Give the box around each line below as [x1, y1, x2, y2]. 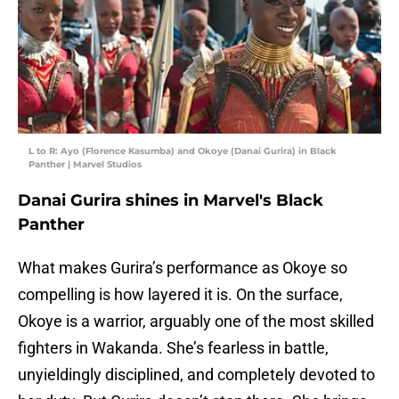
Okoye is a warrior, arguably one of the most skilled [18, 312, 374, 331]
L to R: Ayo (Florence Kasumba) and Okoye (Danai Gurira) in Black [28, 145, 337, 158]
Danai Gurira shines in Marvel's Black [18, 191, 323, 211]
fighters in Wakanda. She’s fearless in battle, [18, 338, 329, 358]
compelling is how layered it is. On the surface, [18, 285, 343, 305]
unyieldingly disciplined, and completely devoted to [18, 365, 375, 385]
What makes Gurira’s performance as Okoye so [18, 258, 347, 278]
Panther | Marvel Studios [28, 159, 142, 171]
